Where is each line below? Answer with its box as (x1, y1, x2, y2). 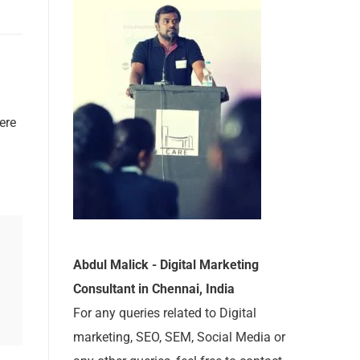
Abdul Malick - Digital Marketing (73, 257, 259, 272)
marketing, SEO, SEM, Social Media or (73, 329, 285, 345)
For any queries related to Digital (73, 305, 256, 321)
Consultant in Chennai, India (73, 281, 235, 297)
